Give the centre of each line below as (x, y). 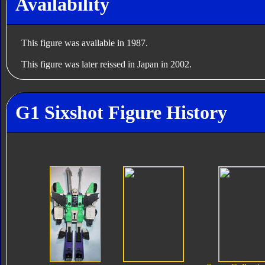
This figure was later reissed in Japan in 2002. (106, 64)
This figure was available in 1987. (84, 43)
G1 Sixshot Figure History (121, 113)
